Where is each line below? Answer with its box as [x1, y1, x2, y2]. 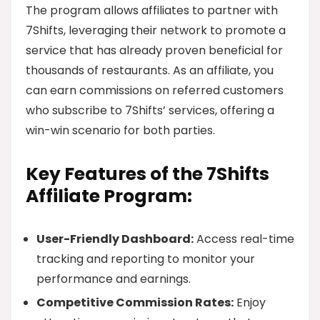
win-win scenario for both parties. [26, 122, 215, 139]
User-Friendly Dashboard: [36, 231, 194, 247]
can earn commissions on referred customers [26, 82, 284, 99]
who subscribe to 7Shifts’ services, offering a [26, 102, 274, 119]
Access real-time [194, 231, 294, 247]
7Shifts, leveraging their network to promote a [26, 22, 286, 39]
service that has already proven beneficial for [26, 42, 283, 59]
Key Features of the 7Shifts [26, 161, 269, 186]
